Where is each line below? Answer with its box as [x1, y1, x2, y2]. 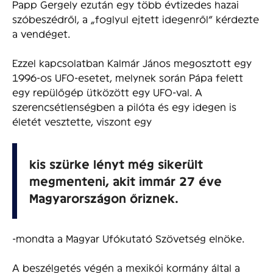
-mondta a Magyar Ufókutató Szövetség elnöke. [12, 232, 244, 244]
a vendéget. [12, 27, 70, 39]
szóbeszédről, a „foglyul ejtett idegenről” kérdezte [12, 12, 259, 24]
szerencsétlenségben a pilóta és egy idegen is [12, 100, 236, 112]
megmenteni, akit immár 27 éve [29, 173, 222, 188]
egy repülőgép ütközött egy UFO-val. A [12, 85, 202, 97]
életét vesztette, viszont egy [12, 115, 152, 127]
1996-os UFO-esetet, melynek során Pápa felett [12, 71, 243, 83]
